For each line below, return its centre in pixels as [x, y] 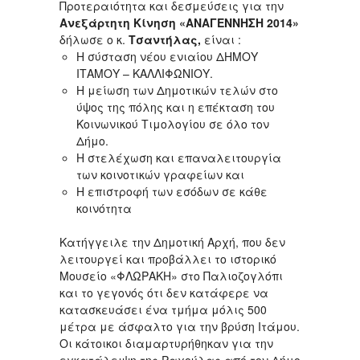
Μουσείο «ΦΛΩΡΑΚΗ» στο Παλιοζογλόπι [171, 276]
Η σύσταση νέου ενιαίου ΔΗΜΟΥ [167, 57]
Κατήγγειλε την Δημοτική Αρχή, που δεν [172, 242]
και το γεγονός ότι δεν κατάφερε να [164, 293]
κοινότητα [104, 209]
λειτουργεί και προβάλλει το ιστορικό [168, 259]
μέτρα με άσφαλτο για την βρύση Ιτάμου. [180, 327]
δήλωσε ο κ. [92, 40]
